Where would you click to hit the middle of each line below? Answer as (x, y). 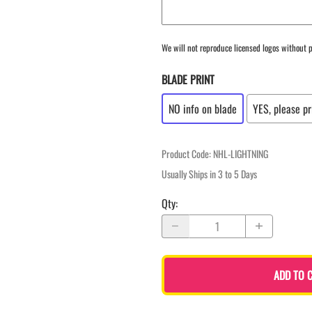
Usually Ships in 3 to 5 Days (209, 173)
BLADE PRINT (188, 79)
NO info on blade (203, 108)
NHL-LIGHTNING (241, 153)
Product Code (185, 153)
